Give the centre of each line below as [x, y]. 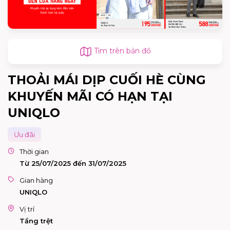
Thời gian [34, 151]
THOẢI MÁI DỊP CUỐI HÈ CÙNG [107, 80]
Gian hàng [36, 180]
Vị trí [27, 209]
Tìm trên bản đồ [121, 51]
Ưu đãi [24, 134]
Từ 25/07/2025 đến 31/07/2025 [73, 163]
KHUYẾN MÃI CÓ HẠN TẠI [90, 96]
